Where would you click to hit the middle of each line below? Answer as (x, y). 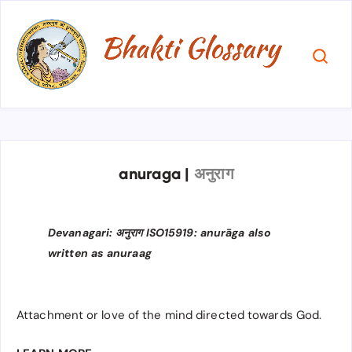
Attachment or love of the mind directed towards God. (169, 315)
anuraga (152, 174)
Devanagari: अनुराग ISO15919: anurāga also (159, 233)
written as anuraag (100, 253)
